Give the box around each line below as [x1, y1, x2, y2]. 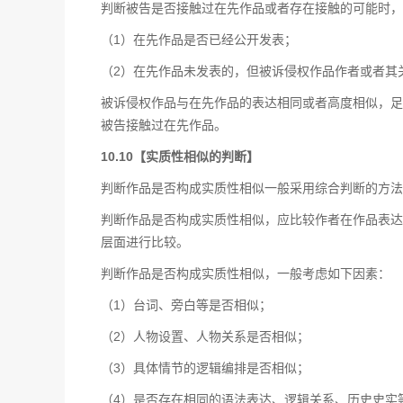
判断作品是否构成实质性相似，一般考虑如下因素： [101, 266, 390, 281]
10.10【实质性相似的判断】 [101, 149, 259, 164]
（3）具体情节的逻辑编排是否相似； [101, 361, 309, 375]
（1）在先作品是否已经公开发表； [101, 32, 297, 47]
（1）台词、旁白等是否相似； [101, 298, 272, 312]
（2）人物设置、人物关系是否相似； [101, 329, 309, 344]
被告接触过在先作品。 [101, 118, 227, 132]
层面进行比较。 [101, 235, 189, 249]
